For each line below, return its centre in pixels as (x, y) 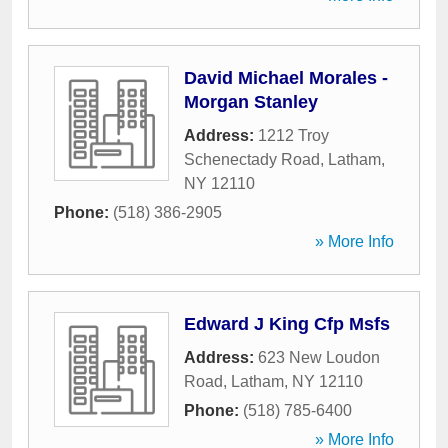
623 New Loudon (319, 357)
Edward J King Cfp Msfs (287, 324)
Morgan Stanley (251, 102)
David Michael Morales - (286, 78)
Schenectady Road (252, 159)
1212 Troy (293, 135)
